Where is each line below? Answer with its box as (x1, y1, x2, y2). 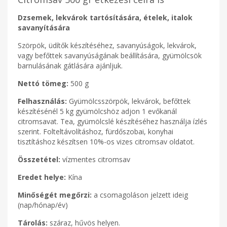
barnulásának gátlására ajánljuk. (18, 61, 123, 70)
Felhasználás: (18, 96, 69, 106)
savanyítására (18, 23, 70, 32)
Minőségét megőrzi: (18, 190, 92, 200)
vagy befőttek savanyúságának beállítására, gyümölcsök (18, 51, 202, 60)
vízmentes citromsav (60, 155, 130, 164)
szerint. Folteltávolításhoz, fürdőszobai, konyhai (18, 127, 173, 136)
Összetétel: (18, 155, 60, 164)
